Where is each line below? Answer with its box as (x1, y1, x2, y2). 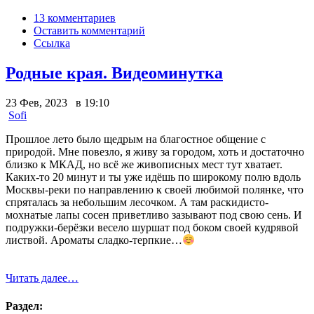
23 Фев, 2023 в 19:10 (6, 97, 109, 109)
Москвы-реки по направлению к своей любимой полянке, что (6, 184, 303, 196)
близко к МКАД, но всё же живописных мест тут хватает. (6, 158, 282, 170)
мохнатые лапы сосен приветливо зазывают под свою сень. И (6, 209, 302, 221)
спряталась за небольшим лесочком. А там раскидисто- (6, 196, 268, 208)
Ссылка (34, 37, 70, 50)
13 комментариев (34, 12, 116, 25)
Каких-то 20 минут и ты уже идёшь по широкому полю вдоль (6, 171, 301, 183)
